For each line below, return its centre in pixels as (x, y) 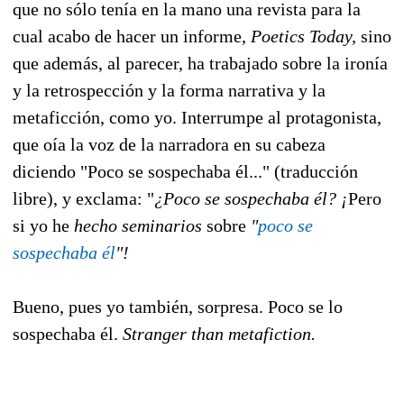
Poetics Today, (303, 36)
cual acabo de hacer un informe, (132, 36)
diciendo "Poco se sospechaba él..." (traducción (185, 171)
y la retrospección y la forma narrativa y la (169, 90)
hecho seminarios (138, 225)
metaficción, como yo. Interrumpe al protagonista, (197, 117)
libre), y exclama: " (83, 198)
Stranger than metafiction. (219, 333)
